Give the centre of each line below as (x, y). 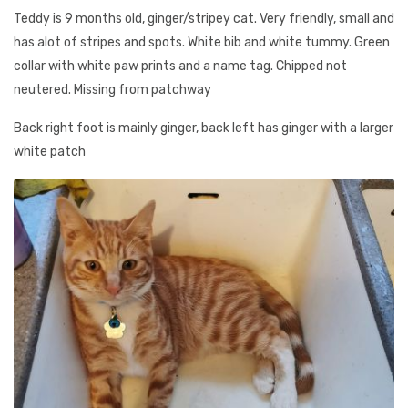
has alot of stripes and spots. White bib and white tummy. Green (202, 42)
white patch (50, 152)
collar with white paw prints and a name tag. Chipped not (180, 66)
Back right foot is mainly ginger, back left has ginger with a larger (204, 128)
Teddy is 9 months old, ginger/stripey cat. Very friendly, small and (204, 19)
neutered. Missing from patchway (112, 90)
